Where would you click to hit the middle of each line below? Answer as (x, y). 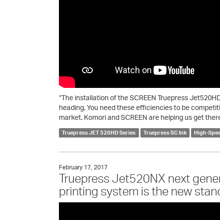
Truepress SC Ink (165, 133)
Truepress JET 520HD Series (99, 133)
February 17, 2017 (83, 167)
